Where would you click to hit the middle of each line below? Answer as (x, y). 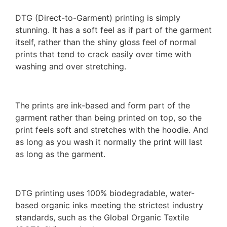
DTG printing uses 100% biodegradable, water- (105, 193)
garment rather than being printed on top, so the (108, 117)
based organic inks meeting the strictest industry (109, 205)
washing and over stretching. (71, 67)
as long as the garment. (60, 154)
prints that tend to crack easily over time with (103, 54)
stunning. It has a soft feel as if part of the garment (113, 30)
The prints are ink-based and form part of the (103, 105)
